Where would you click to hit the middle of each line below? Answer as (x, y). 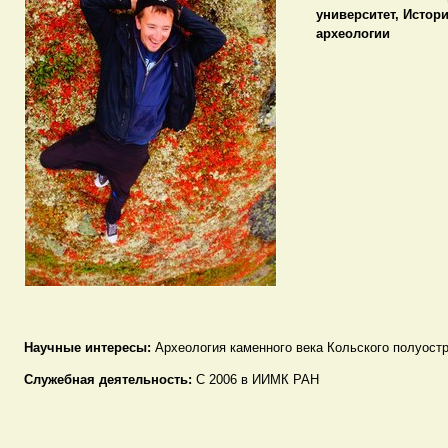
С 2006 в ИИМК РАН (257, 379)
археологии (352, 33)
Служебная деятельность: (109, 379)
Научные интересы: (89, 347)
